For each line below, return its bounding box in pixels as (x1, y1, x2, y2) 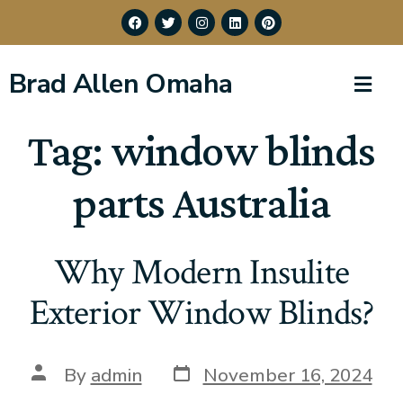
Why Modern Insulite (54, 249, 349, 297)
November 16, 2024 (202, 362, 372, 388)
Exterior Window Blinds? (29, 290, 374, 337)
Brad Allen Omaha (9, 66, 233, 103)
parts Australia (72, 177, 331, 228)
